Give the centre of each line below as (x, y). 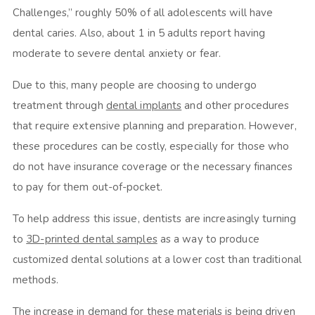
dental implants (144, 105)
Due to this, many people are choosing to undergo (134, 85)
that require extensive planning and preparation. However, (154, 126)
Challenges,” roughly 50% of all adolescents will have (143, 12)
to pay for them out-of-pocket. (87, 187)
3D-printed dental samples (92, 239)
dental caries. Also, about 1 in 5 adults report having (139, 33)
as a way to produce (208, 239)
